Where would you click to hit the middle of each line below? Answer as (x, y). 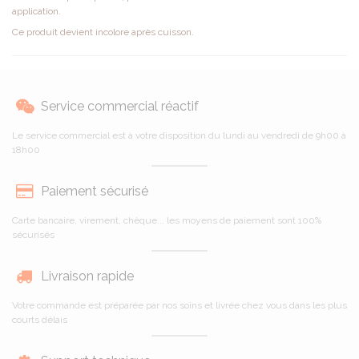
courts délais (40, 319)
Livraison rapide (87, 276)
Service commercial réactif (120, 106)
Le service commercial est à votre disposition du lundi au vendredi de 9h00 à (179, 135)
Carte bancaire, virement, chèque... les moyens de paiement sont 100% (167, 220)
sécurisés (33, 234)
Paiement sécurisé (95, 191)
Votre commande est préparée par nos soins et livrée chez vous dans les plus (179, 305)
